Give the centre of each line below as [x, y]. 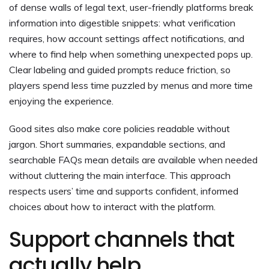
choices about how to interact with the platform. [112, 206]
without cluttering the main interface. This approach [120, 175]
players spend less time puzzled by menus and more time [131, 85]
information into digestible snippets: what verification [122, 23]
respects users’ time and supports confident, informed [124, 191]
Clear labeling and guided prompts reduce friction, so [120, 69]
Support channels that [122, 239]
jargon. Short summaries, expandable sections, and [117, 144]
